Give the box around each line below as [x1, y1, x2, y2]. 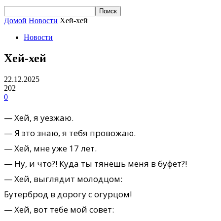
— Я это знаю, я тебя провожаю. [4, 127, 136, 139]
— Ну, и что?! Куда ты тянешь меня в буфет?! [4, 157, 187, 169]
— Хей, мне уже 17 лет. [4, 142, 97, 154]
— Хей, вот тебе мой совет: [4, 203, 114, 215]
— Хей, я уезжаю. [4, 111, 74, 123]
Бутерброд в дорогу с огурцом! [4, 188, 132, 200]
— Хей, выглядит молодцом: [4, 173, 122, 184]
